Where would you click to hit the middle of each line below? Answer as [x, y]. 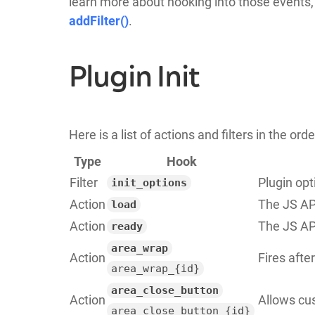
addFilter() [98, 20]
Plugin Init [134, 77]
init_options [149, 182]
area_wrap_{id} [155, 268]
